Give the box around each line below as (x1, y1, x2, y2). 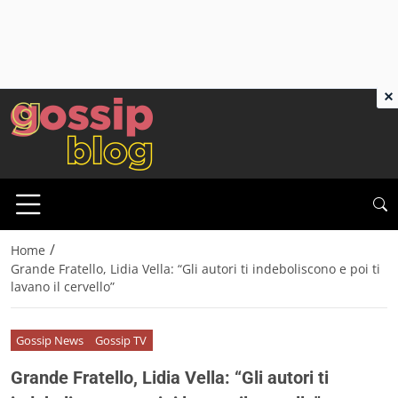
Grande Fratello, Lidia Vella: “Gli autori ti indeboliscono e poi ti (11, 260, 380, 278)
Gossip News (16, 331, 84, 348)
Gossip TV (95, 331, 147, 348)
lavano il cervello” (11, 278, 115, 296)
